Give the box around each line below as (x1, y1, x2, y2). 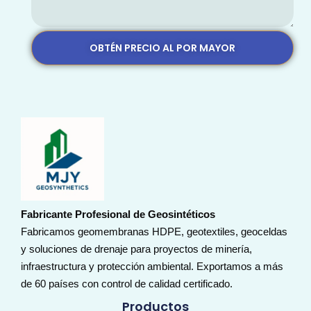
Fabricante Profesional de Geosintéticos (21, 208, 215, 221)
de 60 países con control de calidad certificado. (21, 278, 233, 290)
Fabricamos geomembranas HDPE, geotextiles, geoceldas (21, 226, 287, 238)
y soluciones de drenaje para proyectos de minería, (21, 243, 252, 255)
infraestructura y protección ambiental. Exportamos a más (21, 260, 283, 273)
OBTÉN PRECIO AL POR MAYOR (90, 40, 235, 55)
